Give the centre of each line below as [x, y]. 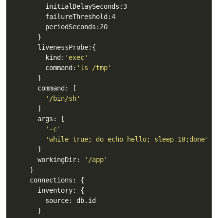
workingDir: [49, 159]
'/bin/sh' [63, 98]
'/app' [96, 159]
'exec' [76, 57]
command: [45, 67]
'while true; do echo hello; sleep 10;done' [127, 139]
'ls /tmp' [94, 67]
